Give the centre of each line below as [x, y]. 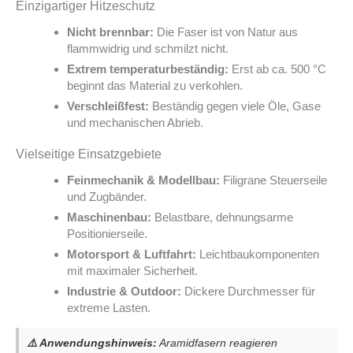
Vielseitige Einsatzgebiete [89, 154]
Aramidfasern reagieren [217, 342]
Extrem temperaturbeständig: [148, 69]
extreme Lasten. [109, 307]
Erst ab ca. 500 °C [277, 69]
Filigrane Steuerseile [273, 180]
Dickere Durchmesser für [248, 291]
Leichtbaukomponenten [258, 254]
